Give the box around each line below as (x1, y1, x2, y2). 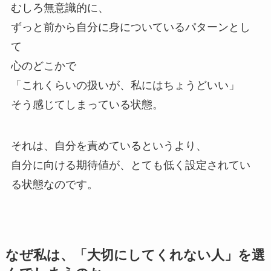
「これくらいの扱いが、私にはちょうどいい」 (10, 79, 240, 91)
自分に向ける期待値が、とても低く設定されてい (10, 158, 250, 171)
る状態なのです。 (10, 178, 98, 191)
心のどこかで (10, 59, 76, 72)
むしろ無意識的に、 (10, 1, 109, 14)
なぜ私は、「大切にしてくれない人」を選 (5, 247, 265, 263)
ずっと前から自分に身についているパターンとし (10, 21, 250, 33)
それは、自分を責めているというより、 (10, 139, 207, 152)
